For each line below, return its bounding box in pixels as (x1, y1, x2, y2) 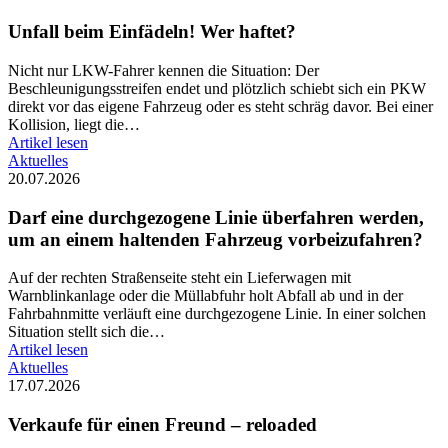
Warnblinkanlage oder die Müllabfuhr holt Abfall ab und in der (8, 287, 403, 305)
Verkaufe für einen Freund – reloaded (8, 414, 317, 436)
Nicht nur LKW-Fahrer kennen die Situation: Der (8, 61, 319, 79)
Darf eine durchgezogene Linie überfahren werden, (8, 206, 424, 228)
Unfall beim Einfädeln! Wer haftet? (8, 21, 296, 43)
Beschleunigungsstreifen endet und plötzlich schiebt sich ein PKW (8, 79, 426, 97)
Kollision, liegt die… (8, 115, 140, 133)
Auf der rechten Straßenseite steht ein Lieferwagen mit (8, 269, 351, 287)
